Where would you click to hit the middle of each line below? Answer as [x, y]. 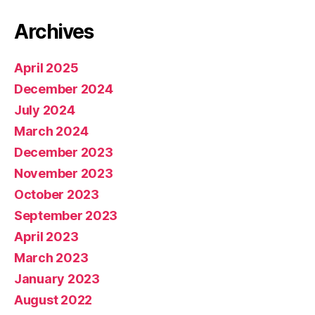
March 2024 [51, 131]
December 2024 [64, 89]
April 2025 [46, 67]
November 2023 [64, 173]
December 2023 [64, 152]
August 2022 [53, 300]
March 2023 [51, 257]
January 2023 [57, 278]
